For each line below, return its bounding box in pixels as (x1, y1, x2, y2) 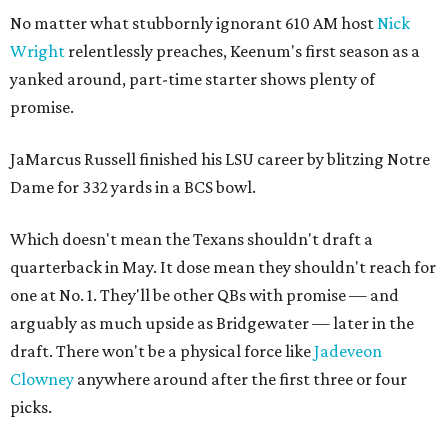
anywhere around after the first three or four (74, 368, 407, 389)
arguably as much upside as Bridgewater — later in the (10, 312, 414, 333)
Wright (10, 40, 65, 61)
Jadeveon (314, 340, 382, 361)
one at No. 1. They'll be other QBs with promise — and (10, 284, 399, 305)
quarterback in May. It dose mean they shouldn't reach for (10, 256, 436, 277)
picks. (10, 396, 52, 417)
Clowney (10, 368, 74, 389)
